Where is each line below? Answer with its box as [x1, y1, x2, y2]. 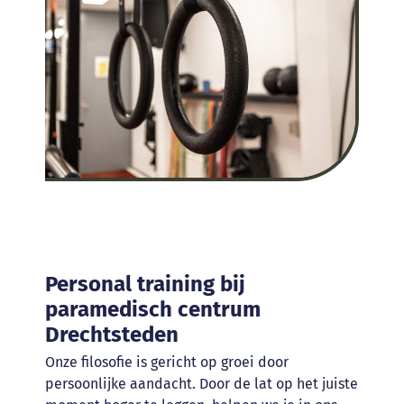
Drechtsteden [44, 322, 179, 348]
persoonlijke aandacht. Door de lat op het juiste [44, 375, 358, 393]
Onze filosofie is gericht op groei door [44, 353, 289, 372]
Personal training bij [44, 271, 245, 298]
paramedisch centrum [44, 297, 261, 323]
